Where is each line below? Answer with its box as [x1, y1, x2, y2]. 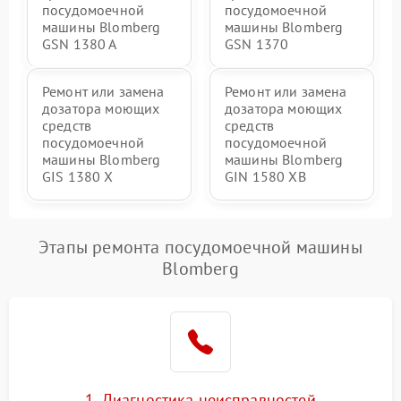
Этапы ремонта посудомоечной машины [38, 235, 363, 260]
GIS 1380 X [42, 167, 114, 186]
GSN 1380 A [42, 35, 117, 54]
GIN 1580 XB [225, 167, 306, 186]
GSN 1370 [225, 35, 289, 54]
